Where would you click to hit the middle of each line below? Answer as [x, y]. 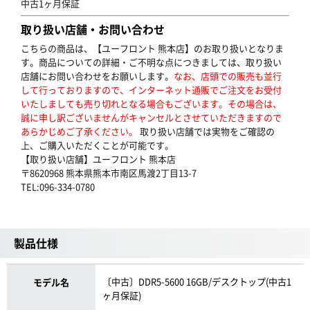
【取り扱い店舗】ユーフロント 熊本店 [98, 159]
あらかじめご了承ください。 [79, 131]
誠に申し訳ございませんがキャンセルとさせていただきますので [151, 117]
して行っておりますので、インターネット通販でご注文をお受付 [151, 90]
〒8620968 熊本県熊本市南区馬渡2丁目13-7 [109, 173]
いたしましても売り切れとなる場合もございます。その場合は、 [151, 103]
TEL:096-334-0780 [58, 186]
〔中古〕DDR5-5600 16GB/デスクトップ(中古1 [197, 281]
